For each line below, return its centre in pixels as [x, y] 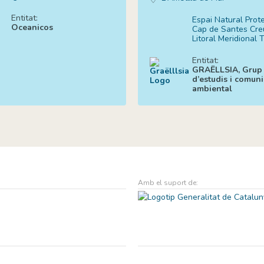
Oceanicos [32, 27]
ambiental [212, 88]
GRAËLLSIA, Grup [227, 70]
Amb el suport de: [168, 182]
